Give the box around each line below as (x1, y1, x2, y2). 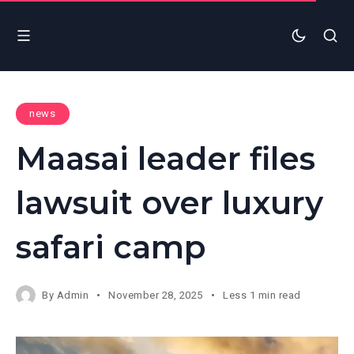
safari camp (16, 227, 205, 266)
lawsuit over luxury (16, 183, 323, 222)
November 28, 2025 (108, 288, 204, 301)
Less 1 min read (223, 288, 301, 301)
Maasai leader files (16, 138, 315, 178)
